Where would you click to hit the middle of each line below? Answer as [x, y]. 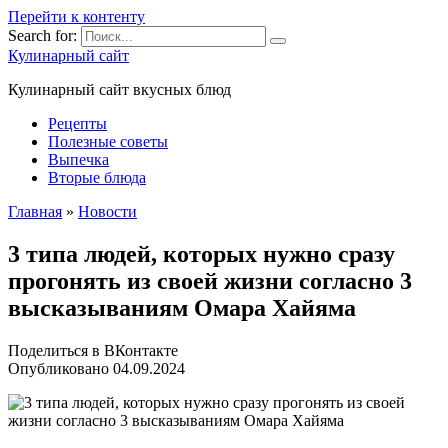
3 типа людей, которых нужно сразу [201, 253]
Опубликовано [58, 368]
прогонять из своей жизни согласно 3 [210, 280]
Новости [107, 211]
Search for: [42, 35]
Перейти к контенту [76, 16]
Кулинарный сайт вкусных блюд [119, 89]
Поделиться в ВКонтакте [93, 350]
